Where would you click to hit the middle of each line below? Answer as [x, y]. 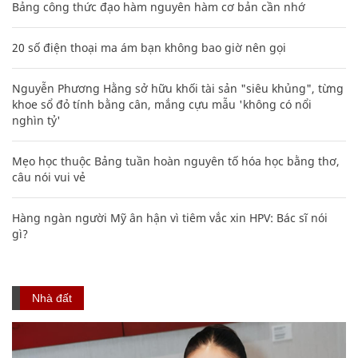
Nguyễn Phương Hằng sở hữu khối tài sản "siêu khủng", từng [178, 88]
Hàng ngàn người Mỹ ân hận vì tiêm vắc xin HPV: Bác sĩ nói [170, 217]
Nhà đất [52, 298]
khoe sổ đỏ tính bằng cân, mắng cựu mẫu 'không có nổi [162, 104]
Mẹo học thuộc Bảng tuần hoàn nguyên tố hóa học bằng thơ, [176, 161]
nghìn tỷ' [36, 120]
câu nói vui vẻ [49, 177]
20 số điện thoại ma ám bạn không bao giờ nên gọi [149, 47]
